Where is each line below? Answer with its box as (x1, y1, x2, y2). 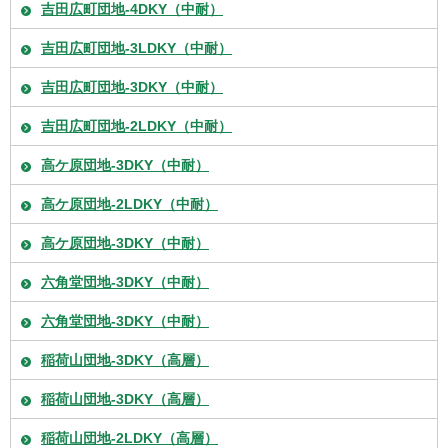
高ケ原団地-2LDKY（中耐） (41, 195, 218, 212)
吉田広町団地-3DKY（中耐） (41, 78, 223, 95)
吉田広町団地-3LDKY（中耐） (41, 39, 232, 56)
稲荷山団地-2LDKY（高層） (41, 429, 218, 446)
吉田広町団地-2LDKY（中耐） (41, 117, 232, 134)
